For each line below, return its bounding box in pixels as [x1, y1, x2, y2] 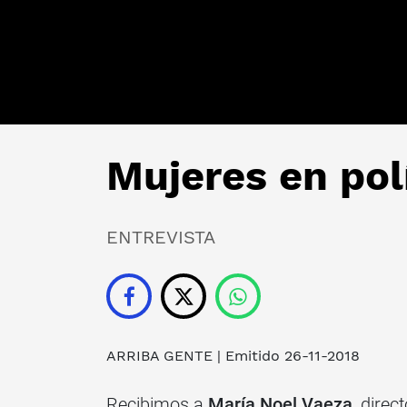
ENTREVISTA [106, 225, 215, 248]
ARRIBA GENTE [106, 346, 213, 364]
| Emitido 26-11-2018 [213, 346, 360, 364]
